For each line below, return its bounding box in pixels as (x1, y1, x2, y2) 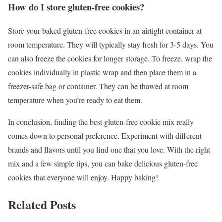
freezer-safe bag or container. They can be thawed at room (8, 81, 188, 92)
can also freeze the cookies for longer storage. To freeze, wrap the (8, 53, 212, 64)
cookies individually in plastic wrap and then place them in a (8, 67, 196, 78)
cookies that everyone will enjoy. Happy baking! (8, 172, 158, 183)
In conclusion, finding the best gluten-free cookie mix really (8, 116, 194, 127)
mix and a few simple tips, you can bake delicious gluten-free (8, 158, 198, 169)
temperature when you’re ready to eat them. (8, 95, 142, 106)
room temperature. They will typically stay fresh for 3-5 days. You (8, 39, 214, 50)
